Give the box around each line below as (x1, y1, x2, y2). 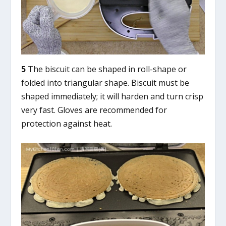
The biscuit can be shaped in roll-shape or (26, 63, 187, 75)
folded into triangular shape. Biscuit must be (21, 77, 190, 88)
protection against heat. (21, 118, 112, 129)
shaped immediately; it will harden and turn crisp (21, 90, 204, 102)
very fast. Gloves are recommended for (21, 104, 167, 116)
